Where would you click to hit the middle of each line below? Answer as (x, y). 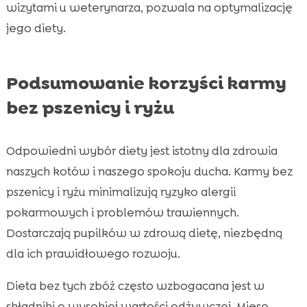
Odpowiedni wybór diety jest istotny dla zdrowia (142, 150)
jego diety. (36, 28)
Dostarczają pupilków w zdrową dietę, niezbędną (144, 233)
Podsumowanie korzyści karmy (146, 83)
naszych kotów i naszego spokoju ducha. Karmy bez (149, 171)
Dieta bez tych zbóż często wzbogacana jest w (135, 285)
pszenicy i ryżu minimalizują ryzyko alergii (121, 192)
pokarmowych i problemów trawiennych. (122, 212)
